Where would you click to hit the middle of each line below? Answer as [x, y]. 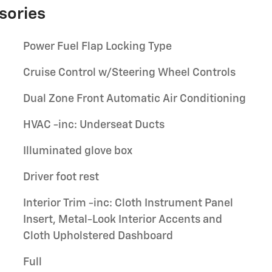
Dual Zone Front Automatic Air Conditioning [134, 99]
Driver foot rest [61, 177]
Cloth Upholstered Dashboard [98, 236]
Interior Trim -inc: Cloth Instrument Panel [128, 203]
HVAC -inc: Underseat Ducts [94, 125]
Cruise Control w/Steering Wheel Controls [129, 73]
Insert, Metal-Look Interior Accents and [123, 220]
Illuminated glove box [78, 151]
